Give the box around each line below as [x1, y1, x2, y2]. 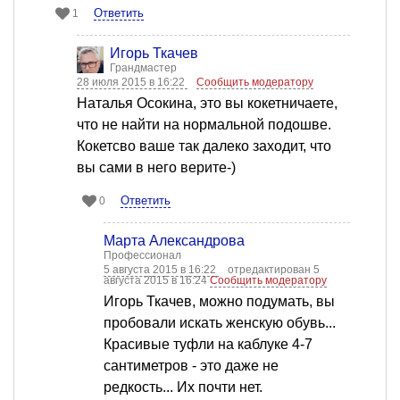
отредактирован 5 [228, 263, 320, 277]
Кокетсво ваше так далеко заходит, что [77, 138, 331, 154]
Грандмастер [110, 62, 177, 75]
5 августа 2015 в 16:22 [104, 263, 219, 277]
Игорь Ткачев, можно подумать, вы [104, 294, 335, 310]
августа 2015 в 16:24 [104, 274, 210, 287]
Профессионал [104, 249, 181, 262]
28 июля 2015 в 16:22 [77, 76, 187, 89]
